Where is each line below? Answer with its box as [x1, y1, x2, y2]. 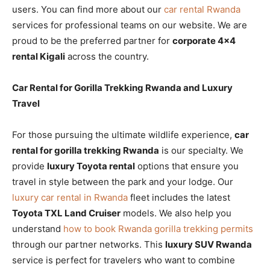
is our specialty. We [159, 144, 243, 156]
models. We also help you [121, 207, 231, 219]
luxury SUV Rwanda [165, 238, 252, 250]
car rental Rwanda [164, 3, 240, 15]
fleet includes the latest [128, 191, 230, 203]
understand [12, 222, 63, 234]
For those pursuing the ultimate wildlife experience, [12, 128, 234, 140]
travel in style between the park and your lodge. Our [12, 175, 233, 187]
